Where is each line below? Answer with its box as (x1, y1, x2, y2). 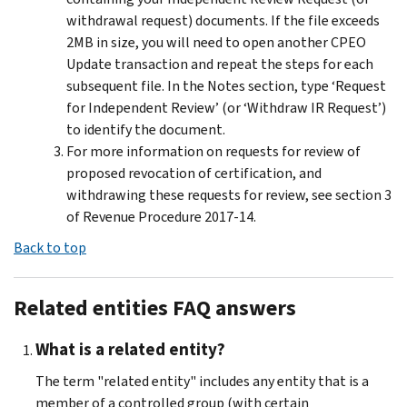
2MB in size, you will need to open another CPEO (66, 32, 366, 52)
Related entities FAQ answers (14, 293, 296, 323)
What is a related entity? (35, 337, 225, 361)
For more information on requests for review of (66, 141, 361, 161)
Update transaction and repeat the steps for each (66, 54, 373, 74)
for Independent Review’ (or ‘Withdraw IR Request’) (66, 97, 386, 117)
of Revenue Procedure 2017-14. (66, 206, 256, 226)
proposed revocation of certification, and (66, 163, 322, 183)
